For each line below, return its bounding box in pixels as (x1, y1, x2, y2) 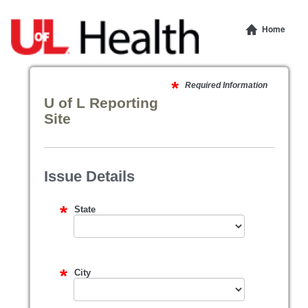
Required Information (184, 80, 267, 90)
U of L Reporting (44, 95, 159, 111)
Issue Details (44, 168, 135, 185)
